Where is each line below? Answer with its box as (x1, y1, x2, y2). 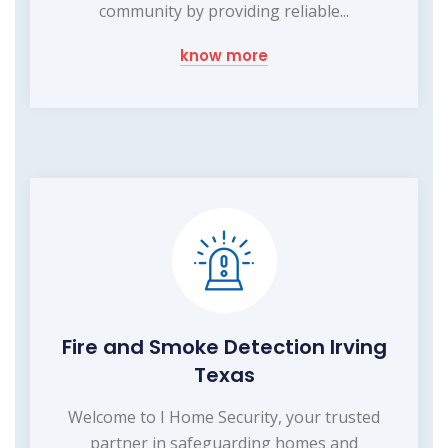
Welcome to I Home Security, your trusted (68, 405, 380, 428)
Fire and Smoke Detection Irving (61, 332, 387, 361)
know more (180, 44, 268, 66)
